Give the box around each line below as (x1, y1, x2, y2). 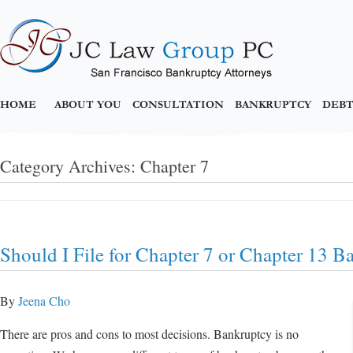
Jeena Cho (18, 292, 70, 309)
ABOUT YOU (54, 98, 121, 111)
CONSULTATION (132, 98, 224, 111)
